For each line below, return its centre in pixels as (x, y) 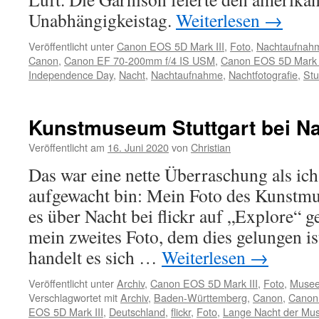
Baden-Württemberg (200, 297)
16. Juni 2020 (138, 147)
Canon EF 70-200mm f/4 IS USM (140, 60)
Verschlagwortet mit (73, 297)
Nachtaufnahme (187, 74)
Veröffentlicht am (67, 147)
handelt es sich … (95, 257)
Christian (211, 147)
